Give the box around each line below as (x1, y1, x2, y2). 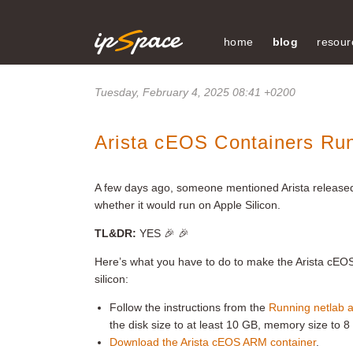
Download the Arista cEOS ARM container (110, 336, 317, 348)
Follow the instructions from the (110, 301, 269, 314)
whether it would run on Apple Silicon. (95, 199, 281, 211)
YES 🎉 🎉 (136, 227, 189, 240)
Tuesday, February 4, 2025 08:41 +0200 (95, 86, 295, 98)
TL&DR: (95, 227, 136, 240)
